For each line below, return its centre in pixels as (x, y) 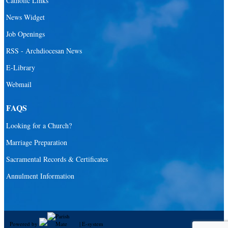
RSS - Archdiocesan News (44, 51)
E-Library (21, 68)
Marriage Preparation (37, 142)
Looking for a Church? (39, 126)
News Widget (25, 17)
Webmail (19, 84)
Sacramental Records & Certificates (57, 159)
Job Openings (25, 34)
